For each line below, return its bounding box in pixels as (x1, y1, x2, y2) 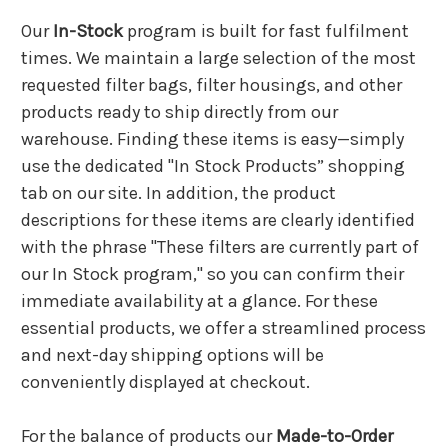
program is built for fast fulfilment (123, 19, 409, 42)
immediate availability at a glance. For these (21, 289, 378, 312)
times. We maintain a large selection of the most (21, 46, 416, 69)
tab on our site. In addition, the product (21, 181, 336, 204)
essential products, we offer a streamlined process (21, 316, 426, 339)
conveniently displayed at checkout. (21, 370, 310, 393)
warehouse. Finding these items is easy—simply (21, 127, 404, 150)
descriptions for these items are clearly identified (21, 208, 415, 231)
